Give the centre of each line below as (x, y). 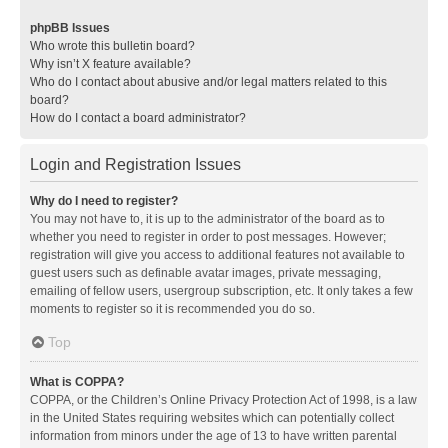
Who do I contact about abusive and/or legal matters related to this (208, 81)
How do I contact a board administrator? (138, 117)
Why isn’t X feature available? (110, 63)
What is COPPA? (77, 381)
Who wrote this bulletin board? (112, 45)
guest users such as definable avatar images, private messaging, (205, 272)
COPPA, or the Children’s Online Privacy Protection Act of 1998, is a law (223, 399)
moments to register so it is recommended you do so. (172, 308)
